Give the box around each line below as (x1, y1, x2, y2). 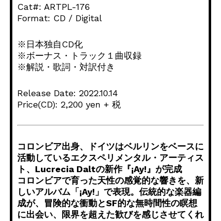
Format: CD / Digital (17, 13, 102, 24)
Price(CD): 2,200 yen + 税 (17, 99, 121, 110)
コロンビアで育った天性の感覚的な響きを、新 (17, 175, 204, 186)
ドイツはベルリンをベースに (88, 141, 204, 152)
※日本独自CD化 (17, 39, 83, 50)
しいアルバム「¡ (17, 186, 82, 197)
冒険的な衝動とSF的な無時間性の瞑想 (44, 198, 197, 209)
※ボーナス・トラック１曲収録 (17, 50, 142, 61)
